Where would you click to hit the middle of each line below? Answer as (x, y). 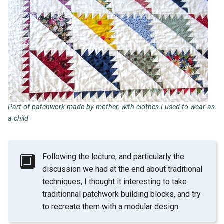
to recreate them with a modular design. (111, 206)
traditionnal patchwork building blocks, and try (122, 194)
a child (18, 119)
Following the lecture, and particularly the (114, 156)
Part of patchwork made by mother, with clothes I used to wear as (111, 107)
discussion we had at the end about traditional (123, 169)
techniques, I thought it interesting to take (115, 181)
